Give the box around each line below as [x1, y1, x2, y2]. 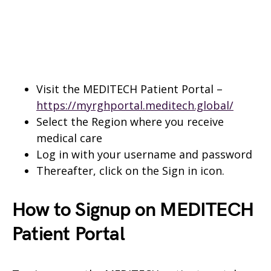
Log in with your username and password [36, 147, 252, 162]
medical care [36, 131, 102, 145]
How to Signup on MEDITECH [12, 198, 254, 222]
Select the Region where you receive [36, 114, 224, 129]
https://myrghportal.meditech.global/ [36, 98, 233, 113]
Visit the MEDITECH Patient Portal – [36, 82, 223, 96]
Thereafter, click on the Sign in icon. [36, 163, 224, 178]
